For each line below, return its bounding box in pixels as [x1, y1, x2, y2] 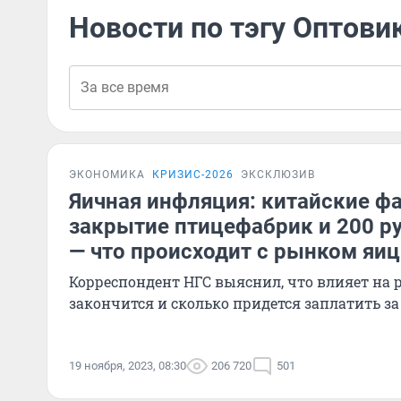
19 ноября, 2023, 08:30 [69, 359, 186, 372]
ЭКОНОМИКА [69, 168, 145, 181]
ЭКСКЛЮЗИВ [241, 168, 315, 181]
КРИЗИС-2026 [152, 168, 234, 181]
